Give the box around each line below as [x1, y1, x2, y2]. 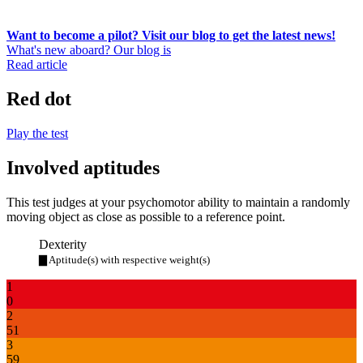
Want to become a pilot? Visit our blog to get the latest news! [6, 28, 335, 42]
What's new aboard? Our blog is [6, 43, 171, 57]
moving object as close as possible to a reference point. [6, 209, 285, 224]
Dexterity [39, 237, 87, 251]
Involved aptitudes [6, 156, 160, 178]
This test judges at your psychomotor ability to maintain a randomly [6, 194, 350, 209]
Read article [6, 58, 67, 71]
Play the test [6, 126, 68, 140]
